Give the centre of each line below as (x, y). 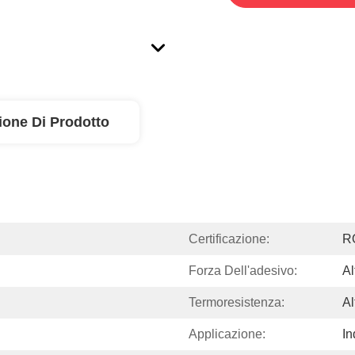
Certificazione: (229, 239)
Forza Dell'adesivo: (243, 271)
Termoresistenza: (237, 302)
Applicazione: (227, 334)
